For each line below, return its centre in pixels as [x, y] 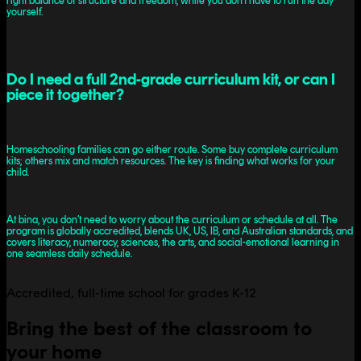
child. [18, 172]
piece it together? [65, 95]
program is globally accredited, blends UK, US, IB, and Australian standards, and [180, 230]
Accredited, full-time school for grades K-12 [131, 293]
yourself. [25, 11]
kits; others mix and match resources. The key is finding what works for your [171, 160]
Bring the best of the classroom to [159, 328]
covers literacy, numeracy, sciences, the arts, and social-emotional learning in [173, 242]
